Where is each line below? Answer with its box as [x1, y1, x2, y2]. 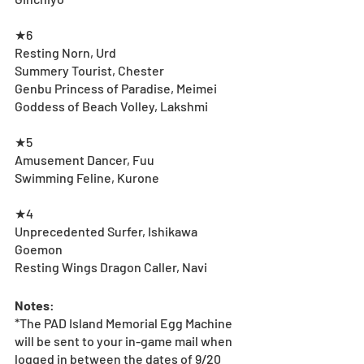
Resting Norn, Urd [15, 45, 116, 61]
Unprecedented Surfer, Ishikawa [15, 223, 200, 240]
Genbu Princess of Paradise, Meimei [15, 80, 217, 97]
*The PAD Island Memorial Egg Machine [15, 315, 235, 331]
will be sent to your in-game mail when [15, 333, 235, 349]
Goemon [15, 241, 63, 258]
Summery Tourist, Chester [15, 63, 164, 79]
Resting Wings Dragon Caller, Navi [15, 259, 207, 275]
